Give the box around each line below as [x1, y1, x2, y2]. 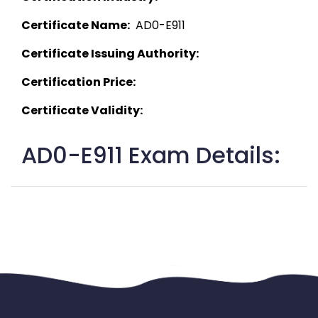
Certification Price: [21, 74, 136, 91]
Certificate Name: [21, 17, 130, 34]
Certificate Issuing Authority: [21, 45, 199, 62]
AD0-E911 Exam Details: [21, 139, 280, 172]
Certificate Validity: [21, 102, 143, 119]
